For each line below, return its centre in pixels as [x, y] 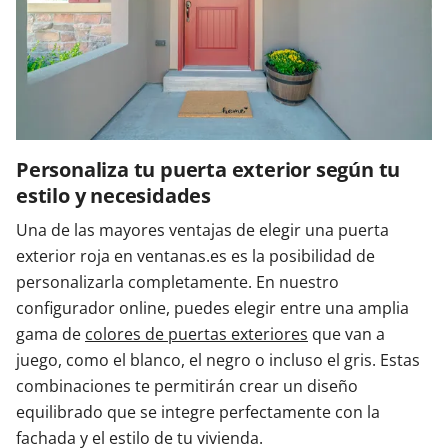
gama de [50, 334]
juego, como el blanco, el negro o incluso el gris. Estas [218, 360]
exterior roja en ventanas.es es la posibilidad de [195, 256]
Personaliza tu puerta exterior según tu [208, 170]
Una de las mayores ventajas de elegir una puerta [202, 230]
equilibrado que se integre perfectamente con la [198, 412]
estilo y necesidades [114, 196]
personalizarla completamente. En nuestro [177, 282]
